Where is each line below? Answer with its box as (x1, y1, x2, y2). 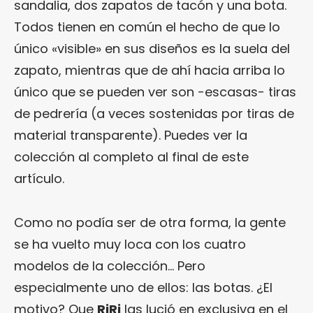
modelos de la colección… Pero (14, 256, 205, 275)
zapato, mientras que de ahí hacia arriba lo (14, 61, 285, 79)
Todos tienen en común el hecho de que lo (14, 17, 280, 36)
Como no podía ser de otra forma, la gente (14, 213, 286, 231)
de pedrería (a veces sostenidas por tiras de (14, 104, 294, 122)
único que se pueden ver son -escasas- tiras (14, 82, 296, 101)
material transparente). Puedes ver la (14, 126, 247, 144)
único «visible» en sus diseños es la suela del (14, 39, 290, 57)
